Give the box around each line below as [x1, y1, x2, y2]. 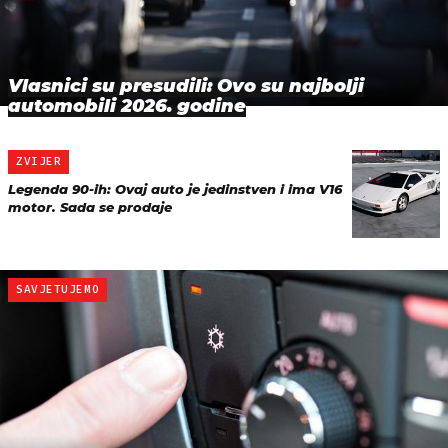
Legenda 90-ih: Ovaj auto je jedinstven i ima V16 [8, 181, 342, 198]
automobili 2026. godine [8, 95, 246, 118]
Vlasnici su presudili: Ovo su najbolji [8, 75, 364, 98]
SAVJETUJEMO [16, 283, 100, 297]
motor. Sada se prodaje [8, 199, 172, 216]
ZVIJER [16, 155, 62, 169]
